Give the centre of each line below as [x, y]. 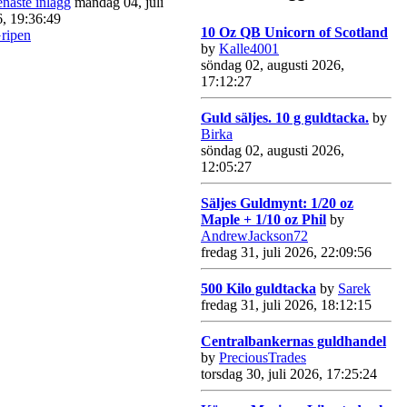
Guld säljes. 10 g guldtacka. [285, 117]
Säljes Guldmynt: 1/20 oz [277, 203]
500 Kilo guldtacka [258, 288]
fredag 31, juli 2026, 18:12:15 [286, 304]
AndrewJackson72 [254, 235]
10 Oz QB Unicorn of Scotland [294, 32]
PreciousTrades [263, 357]
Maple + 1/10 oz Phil [263, 219]
